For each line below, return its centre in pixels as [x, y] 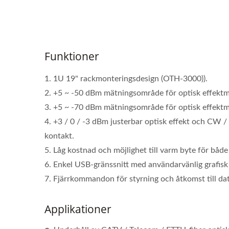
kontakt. [59, 136]
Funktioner [72, 56]
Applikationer [78, 209]
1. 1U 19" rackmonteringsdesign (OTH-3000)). [126, 79]
